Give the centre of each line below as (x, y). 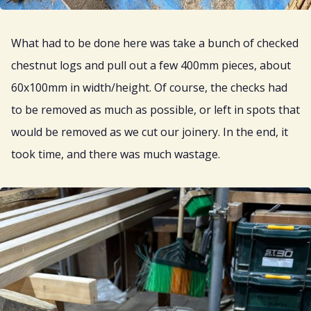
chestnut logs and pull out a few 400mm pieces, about (151, 66)
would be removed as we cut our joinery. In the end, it (150, 132)
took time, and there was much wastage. (116, 154)
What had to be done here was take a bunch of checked (155, 43)
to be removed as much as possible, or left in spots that (155, 110)
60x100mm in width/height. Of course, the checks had (149, 88)
